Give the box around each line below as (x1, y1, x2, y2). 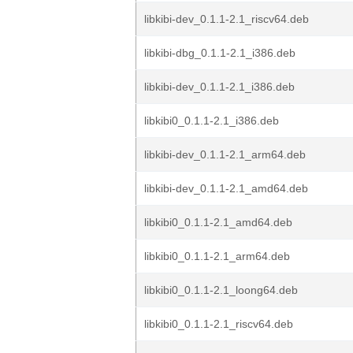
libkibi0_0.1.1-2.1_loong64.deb (144, 284, 298, 296)
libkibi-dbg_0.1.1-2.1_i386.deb (144, 46, 295, 59)
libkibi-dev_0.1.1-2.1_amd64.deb (144, 182, 308, 195)
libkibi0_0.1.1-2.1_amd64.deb (144, 216, 292, 229)
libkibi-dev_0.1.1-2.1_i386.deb (144, 80, 295, 93)
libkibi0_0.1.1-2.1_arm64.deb (144, 250, 290, 262)
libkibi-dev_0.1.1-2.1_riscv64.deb (144, 13, 309, 25)
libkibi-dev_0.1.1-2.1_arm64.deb (144, 148, 306, 161)
